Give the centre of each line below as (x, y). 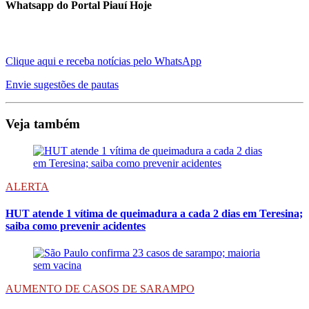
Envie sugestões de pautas (62, 85)
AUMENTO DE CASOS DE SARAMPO (100, 289)
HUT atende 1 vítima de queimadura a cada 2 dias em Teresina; (154, 214)
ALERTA (27, 186)
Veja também (43, 124)
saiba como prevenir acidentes (76, 226)
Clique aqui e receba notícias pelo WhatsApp (103, 61)
